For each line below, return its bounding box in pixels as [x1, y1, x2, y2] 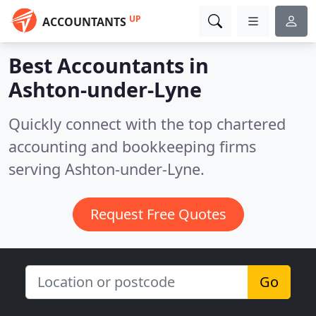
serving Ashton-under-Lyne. [8, 159, 205, 179]
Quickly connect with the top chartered [8, 114, 286, 134]
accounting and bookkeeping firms [8, 136, 256, 157]
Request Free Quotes [90, 205, 226, 224]
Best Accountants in [8, 51, 209, 79]
